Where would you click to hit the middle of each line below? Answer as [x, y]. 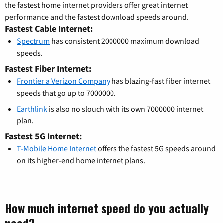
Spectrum [33, 41]
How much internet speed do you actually [107, 208]
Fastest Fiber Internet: [48, 69]
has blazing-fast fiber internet [160, 81]
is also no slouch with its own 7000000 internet [125, 109]
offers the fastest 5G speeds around [157, 149]
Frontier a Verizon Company [63, 81]
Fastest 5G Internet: [43, 136]
